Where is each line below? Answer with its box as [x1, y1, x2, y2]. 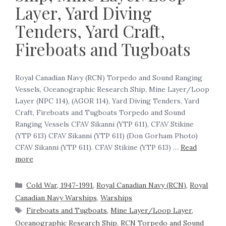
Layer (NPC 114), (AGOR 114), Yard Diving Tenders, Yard [15, 96, 199, 106]
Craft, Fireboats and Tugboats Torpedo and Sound [15, 108, 185, 118]
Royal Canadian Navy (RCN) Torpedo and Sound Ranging [15, 73, 202, 83]
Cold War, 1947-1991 [26, 181, 93, 190]
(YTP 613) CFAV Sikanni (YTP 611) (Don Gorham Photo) [15, 131, 198, 141]
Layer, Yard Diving [15, 2, 152, 24]
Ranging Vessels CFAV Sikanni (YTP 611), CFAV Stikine [15, 120, 194, 129]
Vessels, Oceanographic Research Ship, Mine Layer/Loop [15, 85, 209, 94]
